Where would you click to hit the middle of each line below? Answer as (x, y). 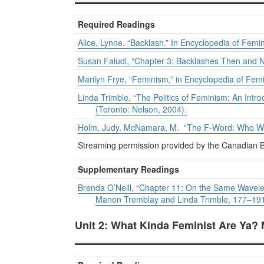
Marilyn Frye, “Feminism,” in (131, 79)
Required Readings (116, 24)
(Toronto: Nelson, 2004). (141, 109)
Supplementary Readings (128, 169)
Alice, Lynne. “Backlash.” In (129, 43)
